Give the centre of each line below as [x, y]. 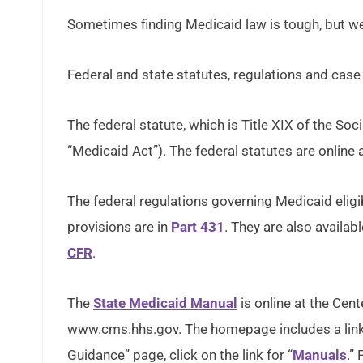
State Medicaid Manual [165, 303]
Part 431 [198, 227]
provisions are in [119, 227]
